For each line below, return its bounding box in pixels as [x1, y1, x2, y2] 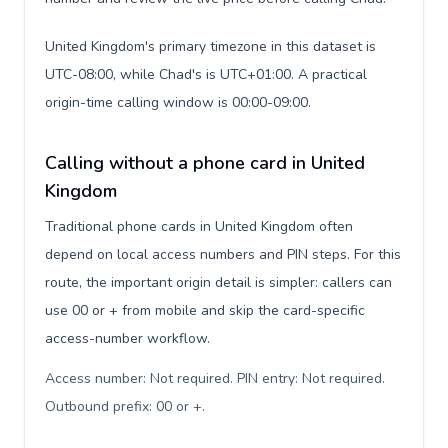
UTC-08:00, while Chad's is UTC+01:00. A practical [45, 65, 367, 84]
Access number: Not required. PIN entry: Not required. [45, 369, 385, 388]
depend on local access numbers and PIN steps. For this [45, 245, 401, 264]
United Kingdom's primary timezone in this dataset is [45, 37, 376, 56]
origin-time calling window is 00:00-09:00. [45, 93, 311, 112]
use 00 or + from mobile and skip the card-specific [45, 301, 365, 320]
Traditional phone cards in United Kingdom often [45, 217, 353, 236]
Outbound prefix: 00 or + [45, 397, 202, 416]
